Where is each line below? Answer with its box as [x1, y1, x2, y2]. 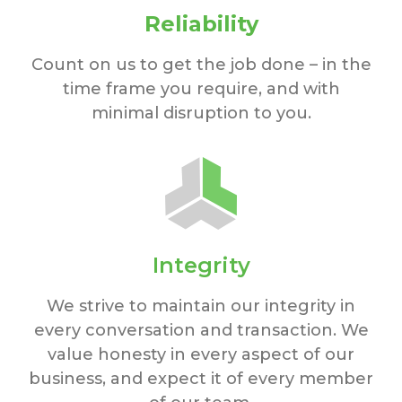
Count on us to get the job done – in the [31, 55, 371, 75]
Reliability [144, 11, 258, 38]
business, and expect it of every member [29, 369, 373, 389]
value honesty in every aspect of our [48, 345, 354, 365]
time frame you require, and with [62, 79, 340, 100]
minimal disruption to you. [91, 103, 311, 124]
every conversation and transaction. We [33, 320, 369, 341]
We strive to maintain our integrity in [47, 296, 355, 317]
